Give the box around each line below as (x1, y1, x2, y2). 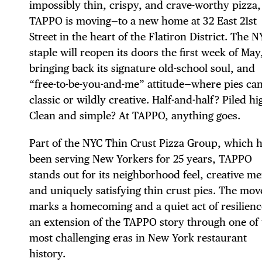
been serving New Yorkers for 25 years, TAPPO (29, 152, 252, 165)
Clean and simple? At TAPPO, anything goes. (29, 109, 240, 122)
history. (29, 247, 65, 260)
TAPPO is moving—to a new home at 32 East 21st (29, 14, 257, 27)
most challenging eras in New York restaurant (29, 231, 247, 244)
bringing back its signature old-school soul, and (29, 61, 255, 74)
